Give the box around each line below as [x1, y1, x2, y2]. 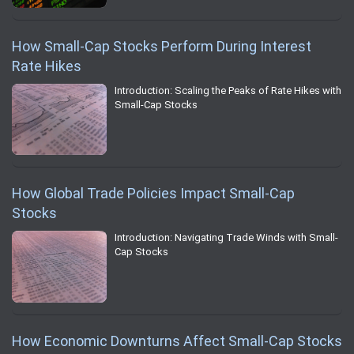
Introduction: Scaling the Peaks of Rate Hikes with [115, 85, 341, 97]
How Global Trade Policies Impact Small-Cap [12, 185, 295, 202]
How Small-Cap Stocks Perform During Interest [12, 38, 311, 55]
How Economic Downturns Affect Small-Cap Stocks [12, 332, 342, 349]
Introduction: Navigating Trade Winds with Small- [115, 232, 338, 244]
